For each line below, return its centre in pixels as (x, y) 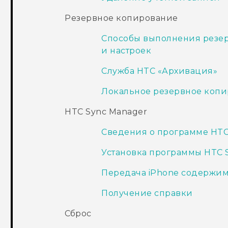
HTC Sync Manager (106, 112)
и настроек (126, 51)
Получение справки (147, 193)
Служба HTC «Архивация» (160, 71)
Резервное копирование (121, 18)
